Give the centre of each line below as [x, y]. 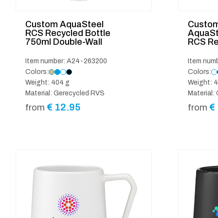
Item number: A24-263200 [66, 61]
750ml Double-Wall [64, 42]
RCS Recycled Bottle [68, 33]
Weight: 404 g [47, 82]
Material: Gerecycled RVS [65, 93]
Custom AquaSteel [64, 24]
